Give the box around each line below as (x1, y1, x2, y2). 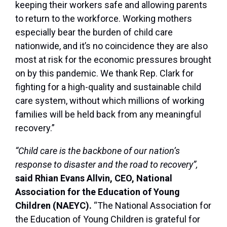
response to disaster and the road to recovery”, (15, 159, 198, 170)
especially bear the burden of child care (15, 27, 173, 38)
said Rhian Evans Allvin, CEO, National (15, 173, 172, 184)
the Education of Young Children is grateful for (15, 214, 200, 225)
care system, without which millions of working (15, 95, 204, 106)
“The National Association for (94, 200, 211, 211)
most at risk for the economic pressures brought (15, 54, 211, 65)
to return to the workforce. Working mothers (15, 13, 192, 24)
